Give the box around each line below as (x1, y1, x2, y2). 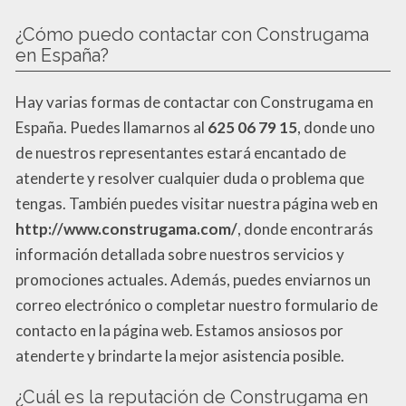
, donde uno (297, 117, 375, 137)
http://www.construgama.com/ (15, 218, 237, 238)
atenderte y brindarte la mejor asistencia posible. (15, 345, 344, 365)
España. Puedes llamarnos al (15, 117, 208, 137)
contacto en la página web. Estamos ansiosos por (15, 320, 343, 340)
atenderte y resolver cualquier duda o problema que (15, 168, 364, 188)
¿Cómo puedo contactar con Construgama (15, 23, 369, 45)
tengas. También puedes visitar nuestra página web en (15, 193, 378, 213)
